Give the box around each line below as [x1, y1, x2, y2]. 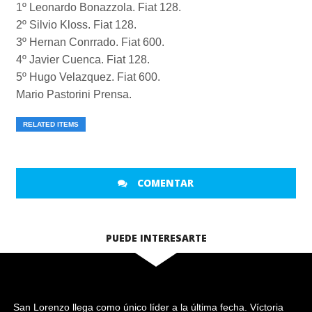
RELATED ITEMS [22, 120, 79, 128]
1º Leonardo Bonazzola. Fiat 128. [15, 1, 181, 13]
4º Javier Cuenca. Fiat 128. [15, 54, 150, 65]
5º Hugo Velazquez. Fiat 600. [15, 71, 160, 83]
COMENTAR [134, 176, 194, 189]
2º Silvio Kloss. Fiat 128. [15, 19, 136, 31]
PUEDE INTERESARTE [105, 231, 207, 244]
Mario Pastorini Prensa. [15, 88, 132, 100]
